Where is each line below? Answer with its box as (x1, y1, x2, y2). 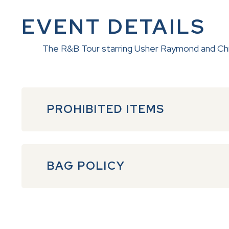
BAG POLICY (47, 158, 125, 174)
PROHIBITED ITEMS (47, 102, 165, 117)
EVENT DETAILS (21, 13, 206, 40)
